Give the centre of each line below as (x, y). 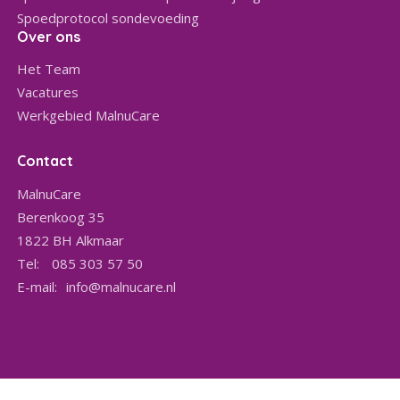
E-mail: (37, 287)
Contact (46, 161)
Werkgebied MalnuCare (89, 116)
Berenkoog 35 (61, 217)
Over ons (49, 37)
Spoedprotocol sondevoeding (108, 18)
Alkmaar (100, 241)
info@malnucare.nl (121, 287)
